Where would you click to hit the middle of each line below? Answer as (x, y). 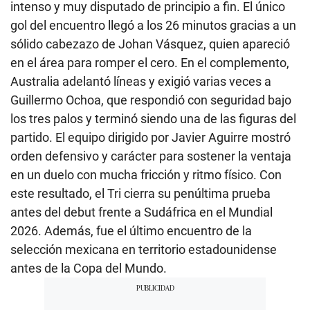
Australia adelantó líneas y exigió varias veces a (141, 82)
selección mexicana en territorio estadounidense (144, 250)
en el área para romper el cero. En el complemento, (150, 63)
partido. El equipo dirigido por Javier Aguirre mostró (151, 138)
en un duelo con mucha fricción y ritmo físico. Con (146, 175)
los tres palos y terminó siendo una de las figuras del (153, 119)
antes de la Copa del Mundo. (89, 268)
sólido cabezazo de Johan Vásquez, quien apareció (150, 44)
